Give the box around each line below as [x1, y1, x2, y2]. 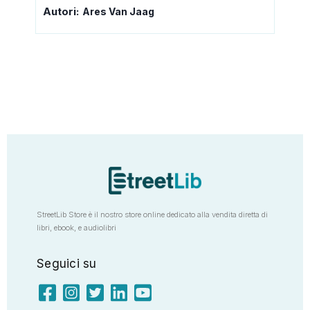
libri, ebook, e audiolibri [37, 222, 116, 232]
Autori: [43, 4, 79, 18]
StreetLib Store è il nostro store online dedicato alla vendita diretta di [37, 209, 268, 219]
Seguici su [37, 256, 97, 271]
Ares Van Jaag [82, 5, 154, 17]
